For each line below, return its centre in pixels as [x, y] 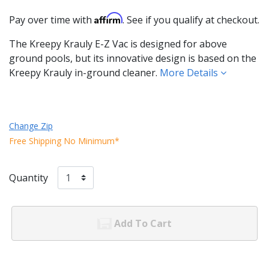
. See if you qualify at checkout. [191, 20]
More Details [190, 72]
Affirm [108, 18]
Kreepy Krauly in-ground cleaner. [84, 72]
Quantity [29, 177]
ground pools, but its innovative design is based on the [133, 58]
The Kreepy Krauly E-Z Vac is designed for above [118, 44]
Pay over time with [52, 20]
